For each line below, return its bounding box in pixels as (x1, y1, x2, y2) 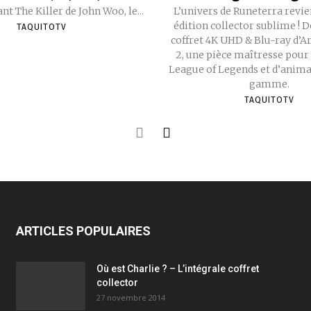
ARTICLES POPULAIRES (15, 224, 151, 239)
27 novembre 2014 (96, 292, 165, 303)
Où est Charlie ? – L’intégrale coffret (96, 263, 259, 275)
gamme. (249, 78, 289, 91)
